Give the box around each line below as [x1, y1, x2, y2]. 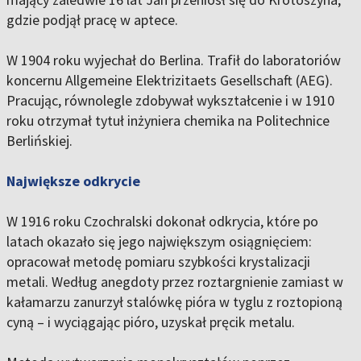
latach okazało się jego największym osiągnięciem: [6, 232, 312, 251]
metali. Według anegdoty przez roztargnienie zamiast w [6, 272, 343, 292]
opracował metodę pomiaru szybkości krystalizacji [6, 252, 310, 272]
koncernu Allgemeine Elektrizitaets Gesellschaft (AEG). [6, 71, 333, 90]
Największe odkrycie [6, 172, 140, 191]
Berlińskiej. [6, 131, 73, 151]
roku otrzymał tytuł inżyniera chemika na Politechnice [6, 111, 330, 131]
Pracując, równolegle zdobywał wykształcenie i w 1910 [6, 91, 334, 110]
